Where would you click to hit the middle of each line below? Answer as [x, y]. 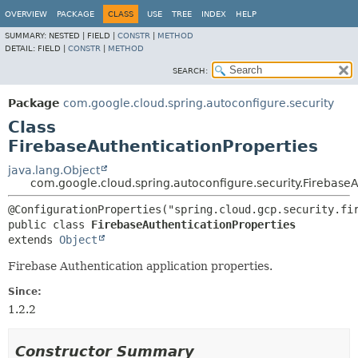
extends [34, 240]
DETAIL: [21, 48]
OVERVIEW [26, 14]
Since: [25, 292]
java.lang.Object [54, 170]
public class [50, 225]
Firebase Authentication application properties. [140, 266]
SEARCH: [190, 71]
